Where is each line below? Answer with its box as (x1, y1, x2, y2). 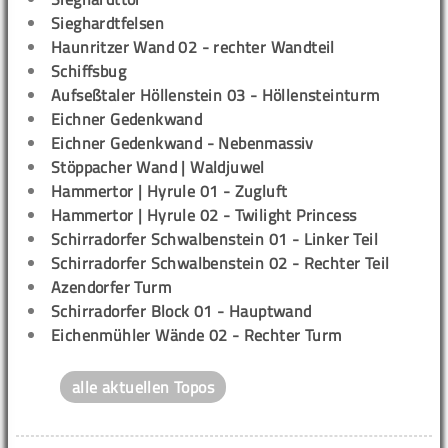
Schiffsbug (51, 59, 126, 84)
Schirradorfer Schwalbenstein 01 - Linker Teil (51, 227, 378, 252)
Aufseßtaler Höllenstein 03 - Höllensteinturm (51, 83, 380, 108)
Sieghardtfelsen (51, 11, 164, 36)
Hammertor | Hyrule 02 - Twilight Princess (51, 203, 357, 228)
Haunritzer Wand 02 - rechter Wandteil (51, 35, 335, 60)
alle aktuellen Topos (72, 375, 214, 400)
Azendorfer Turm (51, 275, 171, 300)
